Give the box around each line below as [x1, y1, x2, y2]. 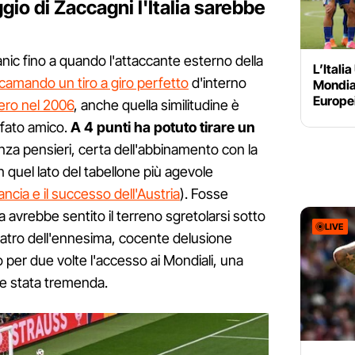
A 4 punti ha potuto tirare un [71, 119, 255, 136]
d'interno [189, 74, 246, 92]
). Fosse [180, 185, 228, 203]
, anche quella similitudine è [74, 97, 239, 114]
